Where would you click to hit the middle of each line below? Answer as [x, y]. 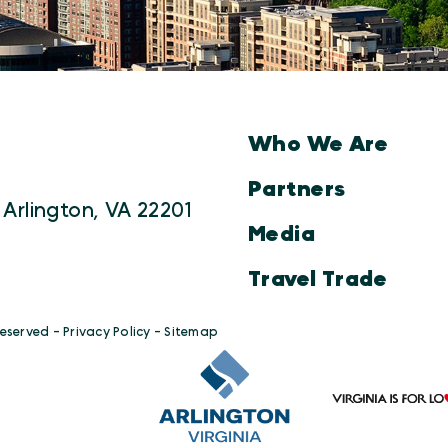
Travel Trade [318, 279]
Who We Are [318, 145]
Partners [297, 190]
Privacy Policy [107, 332]
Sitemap [191, 332]
